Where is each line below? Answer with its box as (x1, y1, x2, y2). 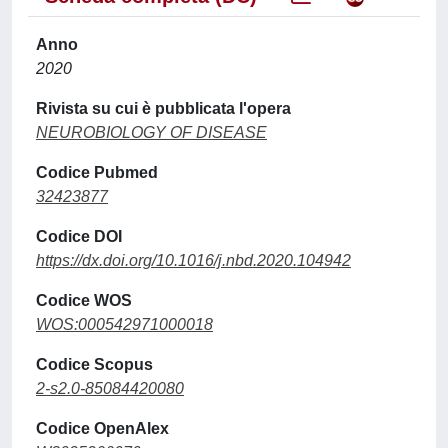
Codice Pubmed (36, 164, 158, 181)
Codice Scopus (36, 356, 153, 373)
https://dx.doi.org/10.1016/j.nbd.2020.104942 (36, 252, 351, 269)
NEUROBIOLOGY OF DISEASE (36, 124, 267, 141)
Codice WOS (36, 292, 132, 309)
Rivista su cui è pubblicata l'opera (36, 100, 291, 117)
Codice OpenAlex (36, 420, 169, 437)
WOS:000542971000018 (36, 316, 213, 333)
